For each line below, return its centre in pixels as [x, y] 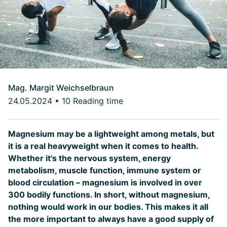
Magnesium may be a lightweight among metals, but [111, 134]
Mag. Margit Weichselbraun [61, 88]
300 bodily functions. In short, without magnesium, [109, 195]
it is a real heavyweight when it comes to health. [103, 146]
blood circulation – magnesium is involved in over [105, 182]
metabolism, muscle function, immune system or [105, 170]
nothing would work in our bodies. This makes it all [108, 207]
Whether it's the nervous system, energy [89, 158]
